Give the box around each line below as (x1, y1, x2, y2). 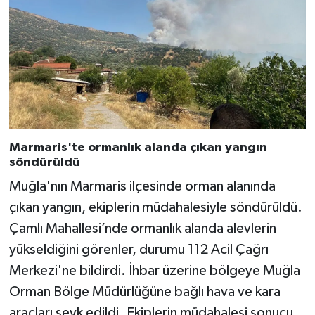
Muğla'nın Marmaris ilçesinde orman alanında (8, 179, 276, 194)
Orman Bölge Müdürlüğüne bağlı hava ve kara (8, 285, 281, 300)
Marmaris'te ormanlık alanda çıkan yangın (8, 141, 267, 154)
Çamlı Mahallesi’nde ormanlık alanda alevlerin (8, 221, 276, 236)
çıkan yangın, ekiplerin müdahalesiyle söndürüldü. (8, 200, 302, 215)
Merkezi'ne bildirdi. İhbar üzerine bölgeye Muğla (8, 264, 300, 278)
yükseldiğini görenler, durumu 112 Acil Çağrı (8, 243, 269, 257)
